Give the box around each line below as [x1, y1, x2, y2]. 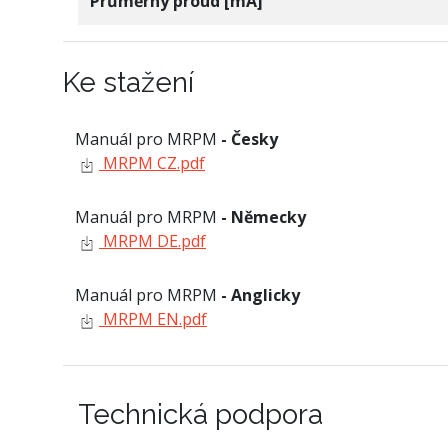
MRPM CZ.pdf [99, 151, 205, 174]
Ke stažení [63, 65, 194, 99]
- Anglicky [221, 283, 300, 306]
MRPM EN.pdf [99, 307, 207, 330]
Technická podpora [78, 397, 323, 431]
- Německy [221, 205, 306, 228]
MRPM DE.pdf [99, 229, 206, 252]
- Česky [221, 127, 278, 150]
